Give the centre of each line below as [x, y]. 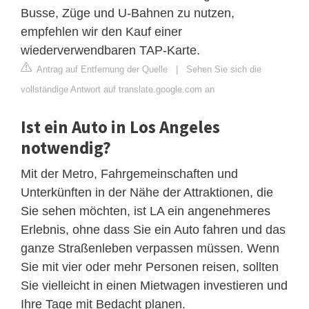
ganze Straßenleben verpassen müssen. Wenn [150, 249]
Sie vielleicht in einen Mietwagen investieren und [154, 286]
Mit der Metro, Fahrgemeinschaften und [129, 174]
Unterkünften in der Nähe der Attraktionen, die [147, 193]
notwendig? [66, 148]
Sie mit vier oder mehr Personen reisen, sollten [150, 267]
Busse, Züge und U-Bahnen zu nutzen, [128, 13]
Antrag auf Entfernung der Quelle [101, 70]
